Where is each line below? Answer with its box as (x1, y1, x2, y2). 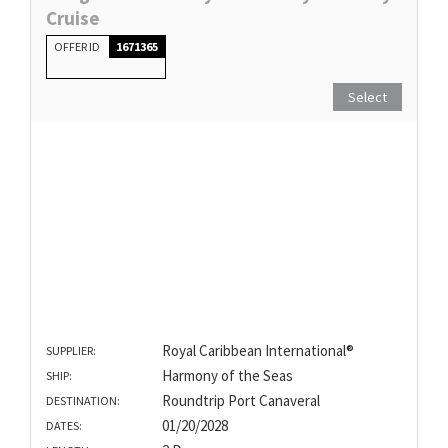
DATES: (46, 418, 82, 434)
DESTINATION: (46, 393, 120, 409)
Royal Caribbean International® (161, 341, 354, 361)
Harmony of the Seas (161, 366, 293, 386)
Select (348, 87, 387, 106)
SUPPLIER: (46, 343, 96, 359)
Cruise (46, 5, 100, 30)
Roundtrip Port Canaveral (161, 391, 320, 411)
